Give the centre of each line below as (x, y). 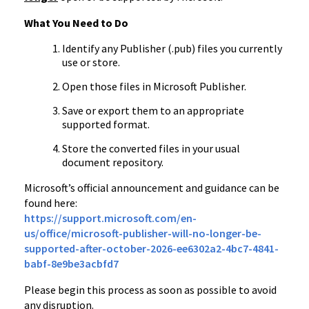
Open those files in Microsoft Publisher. (154, 86)
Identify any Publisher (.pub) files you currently (172, 48)
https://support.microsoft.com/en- (110, 218)
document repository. (113, 162)
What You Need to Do (76, 23)
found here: (51, 203)
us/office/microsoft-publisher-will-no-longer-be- (143, 233)
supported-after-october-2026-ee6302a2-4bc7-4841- (151, 248)
